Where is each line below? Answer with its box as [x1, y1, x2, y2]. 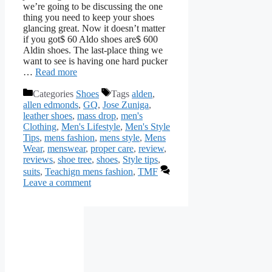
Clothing [23, 121, 56, 132]
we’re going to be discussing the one [23, 1, 163, 12]
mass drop [77, 110, 116, 121]
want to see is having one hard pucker [23, 56, 168, 67]
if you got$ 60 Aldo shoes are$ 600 [23, 34, 158, 45]
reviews [23, 154, 53, 165]
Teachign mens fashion [45, 166, 133, 177]
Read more [35, 67, 77, 78]
